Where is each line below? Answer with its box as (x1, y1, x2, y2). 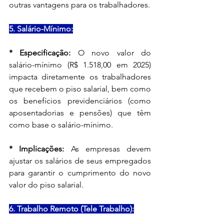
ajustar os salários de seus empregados (9, 155, 151, 165)
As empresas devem (64, 143, 151, 153)
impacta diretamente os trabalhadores (9, 71, 151, 81)
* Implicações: (9, 143, 64, 153)
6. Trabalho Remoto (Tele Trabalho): (9, 203, 134, 213)
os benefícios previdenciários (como (9, 95, 151, 105)
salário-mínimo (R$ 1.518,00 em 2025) (9, 59, 151, 69)
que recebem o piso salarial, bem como (9, 83, 151, 93)
